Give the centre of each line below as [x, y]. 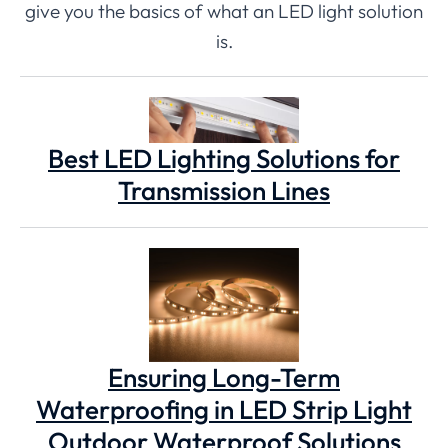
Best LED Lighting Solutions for [224, 158]
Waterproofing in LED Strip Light [224, 409]
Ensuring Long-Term [224, 377]
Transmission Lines [224, 190]
